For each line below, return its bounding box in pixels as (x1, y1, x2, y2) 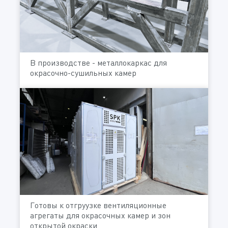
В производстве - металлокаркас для (30, 58, 167, 68)
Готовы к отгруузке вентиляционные (30, 199, 166, 210)
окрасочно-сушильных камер (30, 68, 136, 78)
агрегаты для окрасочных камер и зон (30, 210, 170, 220)
